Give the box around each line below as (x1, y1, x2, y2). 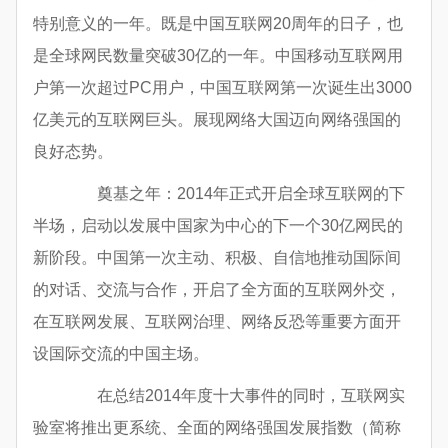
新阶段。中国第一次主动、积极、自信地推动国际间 (33, 249, 401, 267)
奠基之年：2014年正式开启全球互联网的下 (65, 185, 405, 203)
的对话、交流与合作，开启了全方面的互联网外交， (33, 281, 401, 299)
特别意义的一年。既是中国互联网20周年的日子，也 (33, 15, 403, 33)
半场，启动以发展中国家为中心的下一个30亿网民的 (33, 217, 403, 235)
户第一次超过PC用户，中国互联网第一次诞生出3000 (33, 79, 412, 97)
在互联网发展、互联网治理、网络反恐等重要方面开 (33, 313, 401, 331)
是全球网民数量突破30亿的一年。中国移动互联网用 (33, 47, 403, 65)
